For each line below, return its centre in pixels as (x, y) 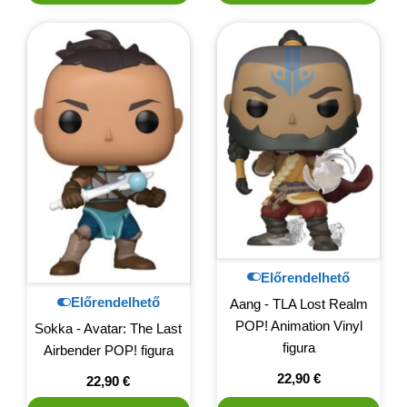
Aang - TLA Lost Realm (298, 303)
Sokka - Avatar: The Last (109, 329)
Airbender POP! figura (108, 351)
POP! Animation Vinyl (298, 325)
